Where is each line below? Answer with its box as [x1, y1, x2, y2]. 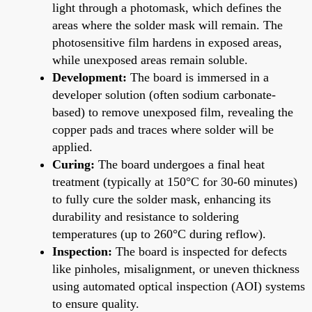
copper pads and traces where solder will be [52, 122, 274, 136]
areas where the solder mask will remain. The [52, 17, 283, 32]
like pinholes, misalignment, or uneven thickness [52, 261, 299, 276]
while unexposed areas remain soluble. [52, 52, 248, 67]
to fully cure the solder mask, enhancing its [52, 192, 271, 206]
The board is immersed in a [127, 70, 269, 84]
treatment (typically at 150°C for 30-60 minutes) [52, 174, 297, 189]
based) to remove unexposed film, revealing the [52, 104, 293, 119]
